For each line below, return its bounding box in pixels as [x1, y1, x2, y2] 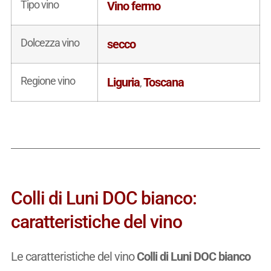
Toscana [143, 74, 184, 90]
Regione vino [20, 74, 75, 87]
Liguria [106, 74, 140, 90]
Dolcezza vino [20, 36, 79, 49]
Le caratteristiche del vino [10, 249, 137, 264]
